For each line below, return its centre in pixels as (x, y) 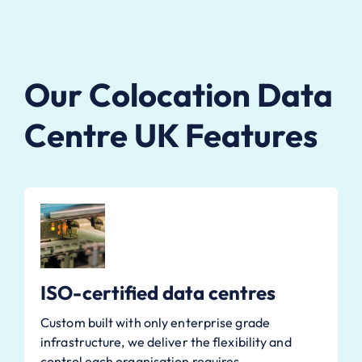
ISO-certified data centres (158, 292)
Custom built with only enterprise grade (155, 322)
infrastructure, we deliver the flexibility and (166, 341)
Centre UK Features (171, 135)
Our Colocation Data (179, 94)
